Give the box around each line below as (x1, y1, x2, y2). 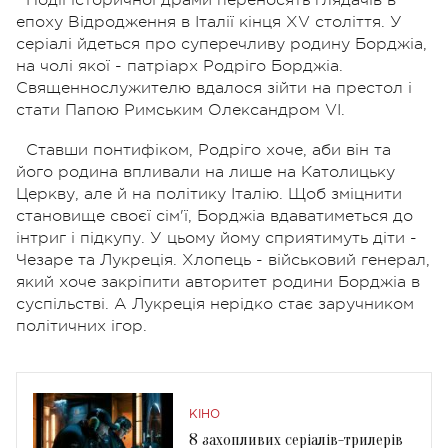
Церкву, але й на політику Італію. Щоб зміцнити (16, 184, 402, 203)
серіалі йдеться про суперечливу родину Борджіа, (16, 34, 427, 53)
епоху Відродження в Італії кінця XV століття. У (16, 12, 402, 31)
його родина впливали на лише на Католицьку (16, 162, 395, 181)
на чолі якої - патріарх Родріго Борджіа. (16, 56, 343, 75)
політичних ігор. (16, 316, 147, 335)
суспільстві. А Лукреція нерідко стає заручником (16, 294, 414, 313)
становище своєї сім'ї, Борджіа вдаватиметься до (16, 206, 413, 225)
